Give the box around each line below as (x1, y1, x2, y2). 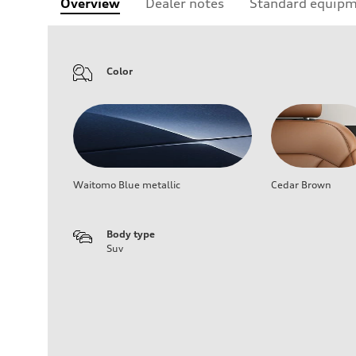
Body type (106, 227, 155, 240)
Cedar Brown (271, 178, 331, 191)
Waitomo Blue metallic (73, 178, 180, 191)
